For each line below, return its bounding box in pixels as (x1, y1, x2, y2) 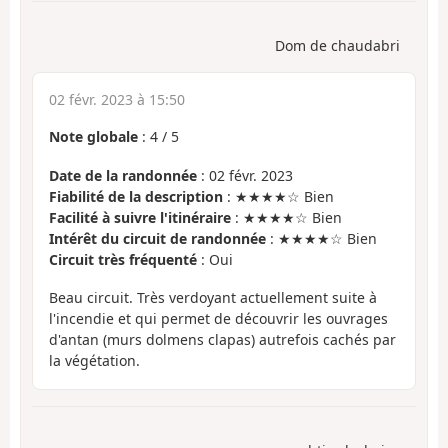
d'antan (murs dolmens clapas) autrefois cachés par (49, 330, 396, 350)
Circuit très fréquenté (49, 249, 197, 269)
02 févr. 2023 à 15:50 (49, 90, 185, 110)
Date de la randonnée (49, 165, 197, 185)
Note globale (49, 127, 138, 147)
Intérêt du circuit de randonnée (49, 228, 266, 248)
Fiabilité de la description (49, 186, 223, 206)
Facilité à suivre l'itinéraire (49, 207, 231, 227)
